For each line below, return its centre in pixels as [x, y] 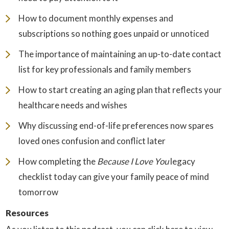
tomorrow [39, 192]
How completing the [58, 161]
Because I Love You [133, 161]
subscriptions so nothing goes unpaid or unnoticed [114, 33]
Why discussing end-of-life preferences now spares [116, 125]
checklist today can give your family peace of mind [114, 177]
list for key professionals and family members [105, 69]
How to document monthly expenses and [96, 18]
